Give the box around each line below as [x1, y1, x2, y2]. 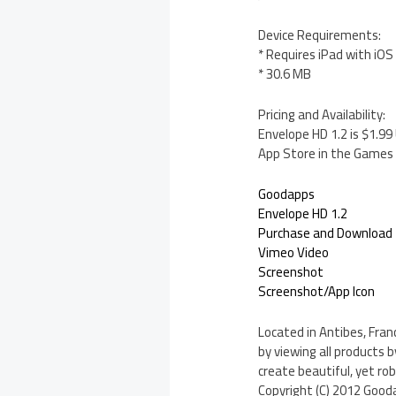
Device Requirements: [258, 22, 382, 49]
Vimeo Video [258, 240, 330, 266]
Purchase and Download [258, 220, 393, 247]
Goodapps [258, 181, 316, 208]
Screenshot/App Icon [258, 278, 376, 305]
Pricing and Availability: [258, 102, 386, 128]
